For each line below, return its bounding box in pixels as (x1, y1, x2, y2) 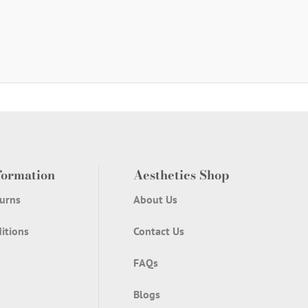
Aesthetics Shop (133, 166, 230, 185)
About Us (133, 192, 178, 207)
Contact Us (133, 224, 185, 239)
